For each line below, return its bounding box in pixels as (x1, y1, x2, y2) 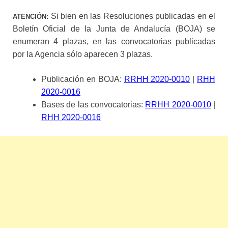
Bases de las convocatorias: (41, 100, 146, 109)
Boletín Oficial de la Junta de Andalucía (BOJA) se (13, 24, 215, 33)
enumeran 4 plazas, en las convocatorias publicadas (13, 37, 215, 46)
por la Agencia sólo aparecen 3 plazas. (13, 49, 153, 59)
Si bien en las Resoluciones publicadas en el (48, 11, 215, 20)
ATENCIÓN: (13, 12, 48, 20)
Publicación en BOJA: (41, 74, 124, 83)
